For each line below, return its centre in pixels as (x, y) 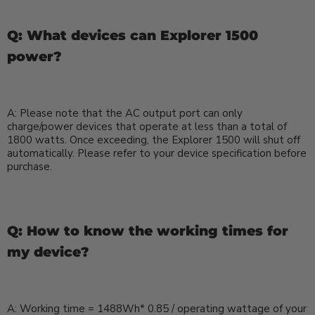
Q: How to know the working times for (148, 231)
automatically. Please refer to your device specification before (157, 153)
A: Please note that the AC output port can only (125, 113)
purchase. (30, 166)
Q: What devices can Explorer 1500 (133, 35)
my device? (48, 252)
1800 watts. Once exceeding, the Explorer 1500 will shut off (154, 140)
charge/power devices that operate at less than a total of (147, 126)
